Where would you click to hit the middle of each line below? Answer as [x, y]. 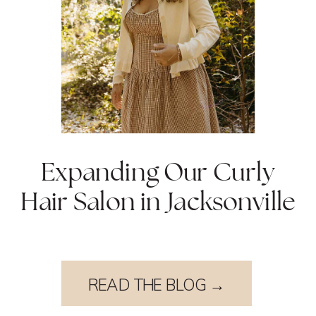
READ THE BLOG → [157, 285]
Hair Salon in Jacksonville [158, 201]
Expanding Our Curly [158, 172]
